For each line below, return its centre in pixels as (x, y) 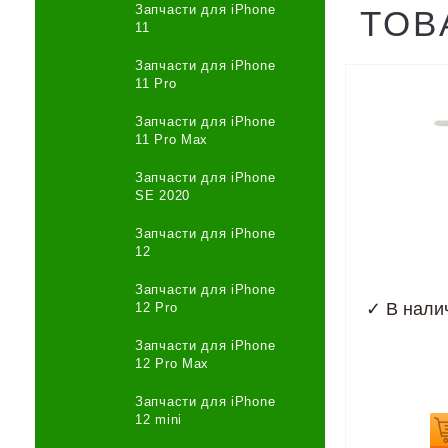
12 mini (158, 419)
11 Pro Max (171, 139)
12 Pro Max (172, 363)
